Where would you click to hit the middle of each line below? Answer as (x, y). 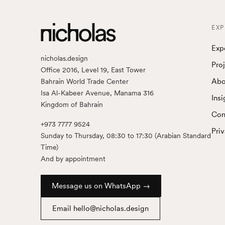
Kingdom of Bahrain (72, 105)
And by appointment (73, 159)
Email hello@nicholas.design (100, 209)
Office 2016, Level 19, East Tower (93, 70)
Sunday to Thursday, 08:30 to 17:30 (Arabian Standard (126, 136)
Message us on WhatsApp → (101, 186)
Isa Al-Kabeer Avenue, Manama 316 (97, 93)
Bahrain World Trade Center (84, 82)
